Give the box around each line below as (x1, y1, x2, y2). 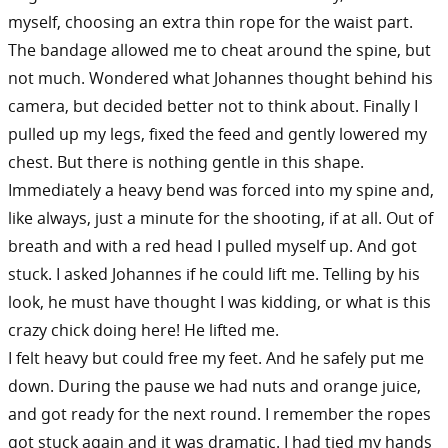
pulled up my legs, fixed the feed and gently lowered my (8, 123, 427, 146)
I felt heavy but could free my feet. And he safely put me (8, 347, 424, 370)
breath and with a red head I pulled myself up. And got (8, 235, 417, 258)
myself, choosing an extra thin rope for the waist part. (8, 11, 413, 34)
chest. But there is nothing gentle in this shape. (8, 151, 364, 174)
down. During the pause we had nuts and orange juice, (8, 375, 421, 398)
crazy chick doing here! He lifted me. (8, 319, 279, 342)
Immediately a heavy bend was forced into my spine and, (8, 179, 434, 202)
